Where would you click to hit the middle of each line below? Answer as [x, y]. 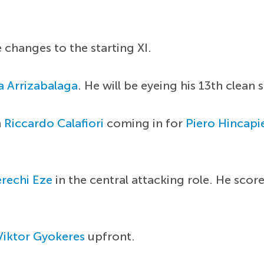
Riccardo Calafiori [54, 123]
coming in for [145, 123]
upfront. [110, 236]
